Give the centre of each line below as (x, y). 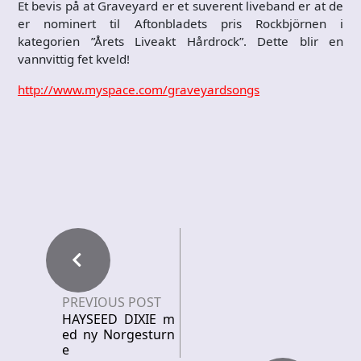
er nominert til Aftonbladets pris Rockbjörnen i (180, 23)
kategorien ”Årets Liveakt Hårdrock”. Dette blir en (180, 41)
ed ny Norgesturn (118, 334)
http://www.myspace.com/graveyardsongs (139, 89)
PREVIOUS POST (112, 302)
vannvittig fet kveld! (74, 58)
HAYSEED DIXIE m (118, 319)
